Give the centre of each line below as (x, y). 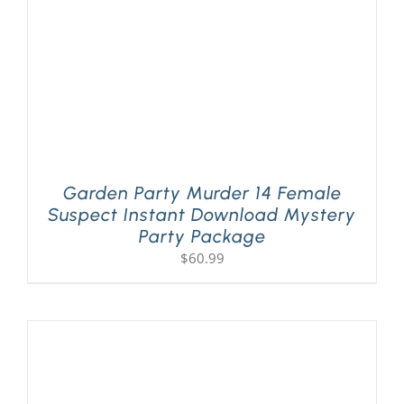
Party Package (202, 237)
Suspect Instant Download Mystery (202, 215)
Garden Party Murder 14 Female (202, 193)
